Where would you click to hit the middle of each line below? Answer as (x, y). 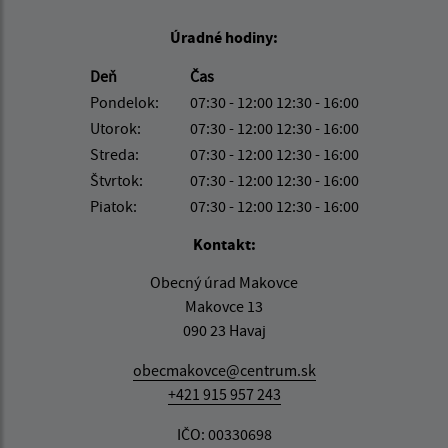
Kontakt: (224, 244)
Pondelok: (124, 102)
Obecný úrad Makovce (224, 282)
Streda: (114, 154)
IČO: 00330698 (224, 434)
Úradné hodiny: (224, 37)
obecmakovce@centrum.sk (224, 370)
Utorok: (115, 128)
